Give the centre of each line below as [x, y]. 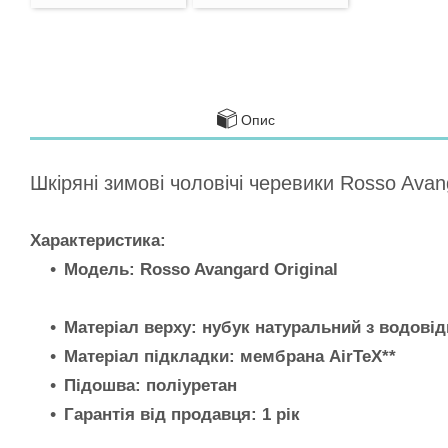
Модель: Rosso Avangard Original [201, 269]
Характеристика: [98, 240]
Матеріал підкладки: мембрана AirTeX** [230, 356]
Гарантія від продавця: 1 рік [182, 414]
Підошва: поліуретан [150, 385]
